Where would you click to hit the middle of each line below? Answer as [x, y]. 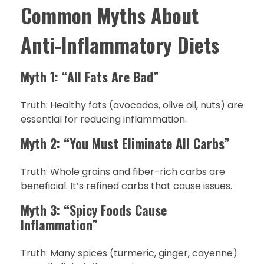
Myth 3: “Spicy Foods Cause [94, 210]
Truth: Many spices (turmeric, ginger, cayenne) [129, 253]
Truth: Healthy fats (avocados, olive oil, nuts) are [132, 105]
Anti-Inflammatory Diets [120, 45]
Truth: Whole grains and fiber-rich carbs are [123, 172]
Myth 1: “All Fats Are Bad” [90, 76]
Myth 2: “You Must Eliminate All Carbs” [125, 143]
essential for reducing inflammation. [104, 120]
